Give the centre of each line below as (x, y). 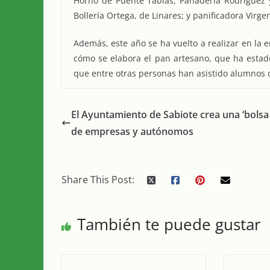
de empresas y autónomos (132, 132)
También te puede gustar (169, 224)
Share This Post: (98, 180)
